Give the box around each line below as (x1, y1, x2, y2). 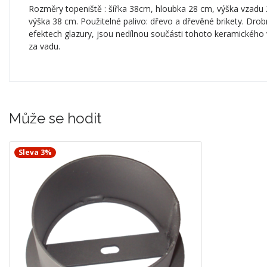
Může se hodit (9, 109, 101, 127)
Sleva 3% (18, 147, 52, 157)
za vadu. (29, 40, 60, 52)
